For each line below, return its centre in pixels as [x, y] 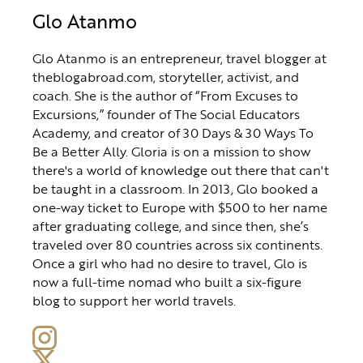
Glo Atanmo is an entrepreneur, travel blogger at [179, 58]
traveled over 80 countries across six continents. [177, 244]
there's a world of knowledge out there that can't [181, 169]
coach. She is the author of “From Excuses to [165, 95]
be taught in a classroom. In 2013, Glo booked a [175, 188]
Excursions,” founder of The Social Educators [166, 113]
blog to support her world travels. [134, 300]
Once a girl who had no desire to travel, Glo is [170, 263]
